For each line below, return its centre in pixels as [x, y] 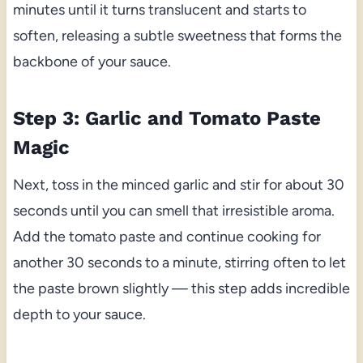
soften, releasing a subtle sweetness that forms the [177, 36]
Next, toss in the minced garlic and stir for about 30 [178, 185]
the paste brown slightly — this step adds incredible [181, 289]
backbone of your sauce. [92, 62]
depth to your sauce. [79, 315]
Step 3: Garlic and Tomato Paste [167, 119]
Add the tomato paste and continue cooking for [167, 237]
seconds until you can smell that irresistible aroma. [173, 211]
